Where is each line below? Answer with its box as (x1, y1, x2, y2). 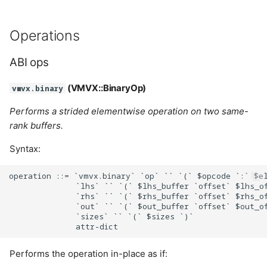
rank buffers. (10, 120, 63, 131)
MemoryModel (17, 136, 82, 148)
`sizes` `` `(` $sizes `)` (9, 210, 194, 222)
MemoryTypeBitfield (17, 194, 107, 206)
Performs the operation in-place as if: (10, 247, 167, 259)
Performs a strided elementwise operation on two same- (10, 105, 249, 117)
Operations (10, 27, 80, 44)
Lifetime (17, 19, 53, 31)
